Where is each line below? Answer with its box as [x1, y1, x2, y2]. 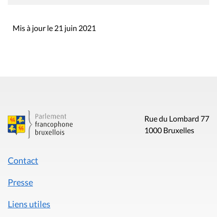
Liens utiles [8, 199, 50, 210]
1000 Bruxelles [144, 125, 194, 135]
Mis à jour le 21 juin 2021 [13, 23, 96, 33]
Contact [8, 155, 38, 166]
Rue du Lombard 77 [144, 114, 209, 124]
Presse [8, 177, 33, 188]
